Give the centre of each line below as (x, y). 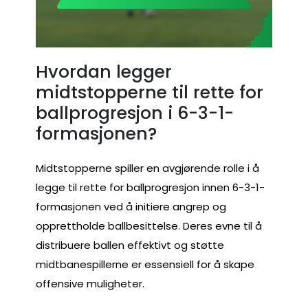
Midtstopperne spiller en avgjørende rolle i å (147, 168)
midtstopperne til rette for (150, 92)
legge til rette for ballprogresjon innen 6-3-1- (150, 187)
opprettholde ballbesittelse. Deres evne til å (149, 225)
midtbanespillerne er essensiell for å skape (145, 264)
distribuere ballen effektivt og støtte (130, 245)
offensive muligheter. (90, 283)
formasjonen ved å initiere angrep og (131, 206)
